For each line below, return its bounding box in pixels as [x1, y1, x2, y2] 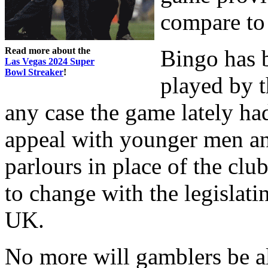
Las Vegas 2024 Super [5, 56, 95, 66]
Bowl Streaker [5, 66, 63, 77]
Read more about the [5, 45, 90, 56]
